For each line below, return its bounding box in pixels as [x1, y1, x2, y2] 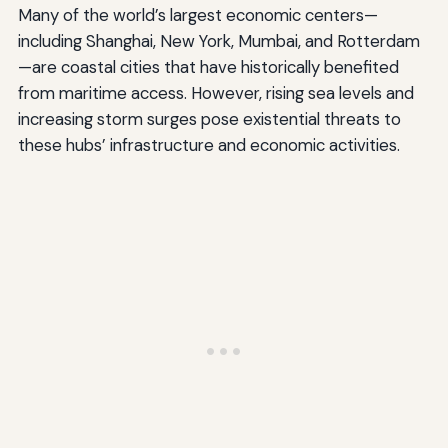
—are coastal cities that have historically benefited [17, 56, 399, 79]
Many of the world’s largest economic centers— [17, 4, 378, 27]
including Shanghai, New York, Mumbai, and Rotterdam [17, 30, 420, 53]
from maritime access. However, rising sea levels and [17, 82, 414, 105]
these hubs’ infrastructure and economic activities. [17, 134, 400, 157]
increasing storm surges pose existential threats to [17, 108, 401, 131]
